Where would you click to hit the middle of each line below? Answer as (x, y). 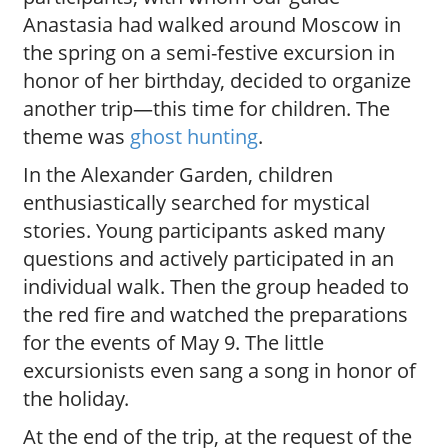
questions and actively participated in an (208, 258)
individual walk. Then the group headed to (215, 286)
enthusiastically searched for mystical (196, 202)
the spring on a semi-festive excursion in (208, 52)
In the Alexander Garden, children (177, 174)
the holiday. (75, 398)
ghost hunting (193, 136)
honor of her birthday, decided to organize (216, 80)
